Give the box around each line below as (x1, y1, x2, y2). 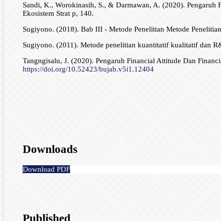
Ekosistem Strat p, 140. (22, 9, 94, 18)
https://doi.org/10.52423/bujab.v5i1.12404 (22, 65, 154, 74)
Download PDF (22, 165, 70, 173)
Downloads (22, 143, 77, 155)
